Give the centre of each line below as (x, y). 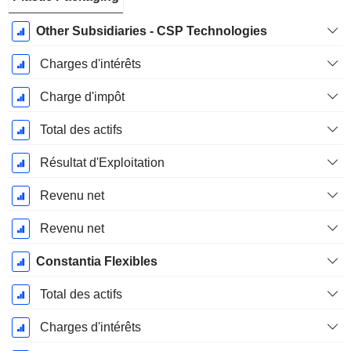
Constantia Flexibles (96, 262)
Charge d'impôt (82, 97)
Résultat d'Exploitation (102, 163)
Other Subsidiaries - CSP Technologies (151, 31)
